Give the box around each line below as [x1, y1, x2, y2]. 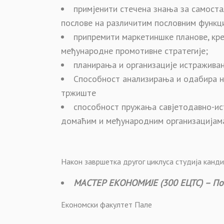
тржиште [61, 87, 96, 98]
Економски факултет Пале [61, 199, 152, 209]
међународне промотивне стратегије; [61, 45, 208, 56]
